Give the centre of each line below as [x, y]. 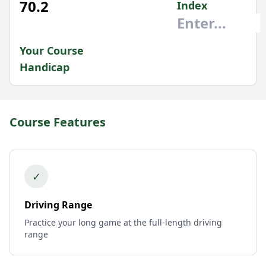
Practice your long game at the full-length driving [123, 222]
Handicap [45, 67]
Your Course [52, 50]
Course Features [58, 122]
